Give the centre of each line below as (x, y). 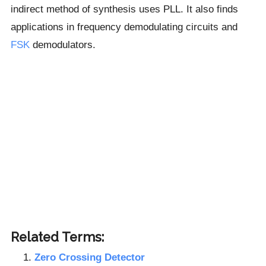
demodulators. (62, 45)
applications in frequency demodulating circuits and (124, 27)
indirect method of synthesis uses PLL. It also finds (124, 9)
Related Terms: (57, 237)
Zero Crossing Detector (89, 257)
